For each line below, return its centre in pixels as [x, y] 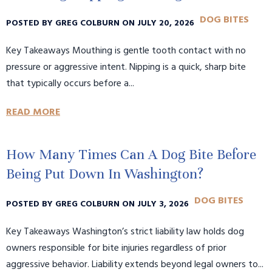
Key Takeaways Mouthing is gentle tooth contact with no [126, 51]
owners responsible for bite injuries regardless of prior [116, 249]
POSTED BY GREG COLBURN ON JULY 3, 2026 [99, 204]
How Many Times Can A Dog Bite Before [131, 155]
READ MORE [33, 113]
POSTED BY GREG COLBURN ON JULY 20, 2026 [101, 23]
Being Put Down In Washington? [105, 174]
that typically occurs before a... [70, 84]
